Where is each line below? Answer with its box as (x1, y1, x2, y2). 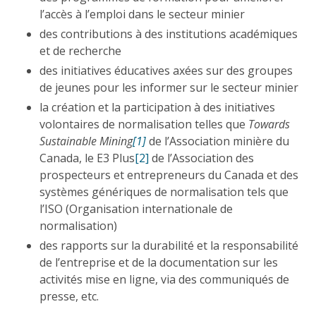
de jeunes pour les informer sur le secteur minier (39, 79, 298, 95)
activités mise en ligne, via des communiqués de (39, 271, 289, 287)
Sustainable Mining (39, 133, 133, 149)
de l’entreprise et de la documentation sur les (39, 254, 278, 270)
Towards (248, 116, 290, 132)
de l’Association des (149, 150, 254, 166)
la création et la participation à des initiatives (39, 99, 275, 115)
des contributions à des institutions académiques (39, 25, 298, 42)
